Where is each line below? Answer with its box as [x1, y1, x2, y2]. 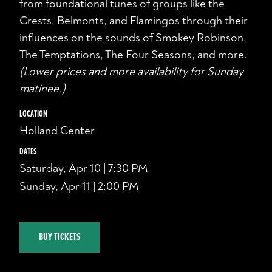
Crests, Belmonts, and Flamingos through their [19, 13, 248, 29]
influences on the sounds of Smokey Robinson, [19, 30, 246, 46]
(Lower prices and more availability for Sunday [19, 64, 243, 80]
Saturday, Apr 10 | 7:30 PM [19, 160, 148, 175]
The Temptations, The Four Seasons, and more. [19, 47, 247, 63]
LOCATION [19, 108, 47, 120]
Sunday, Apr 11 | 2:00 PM [19, 178, 139, 194]
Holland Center [19, 123, 95, 138]
